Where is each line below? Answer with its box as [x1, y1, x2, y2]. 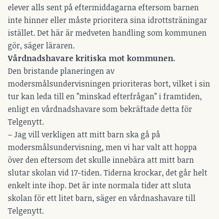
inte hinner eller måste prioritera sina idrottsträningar [8, 14, 207, 25]
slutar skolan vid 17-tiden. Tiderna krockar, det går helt [8, 167, 207, 178]
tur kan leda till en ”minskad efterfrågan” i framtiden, [8, 90, 202, 102]
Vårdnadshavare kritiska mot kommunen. [8, 52, 175, 64]
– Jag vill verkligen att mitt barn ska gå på [8, 129, 160, 140]
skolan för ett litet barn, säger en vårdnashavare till [8, 192, 196, 203]
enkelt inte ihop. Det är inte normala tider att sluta [8, 179, 191, 191]
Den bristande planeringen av [8, 65, 114, 76]
